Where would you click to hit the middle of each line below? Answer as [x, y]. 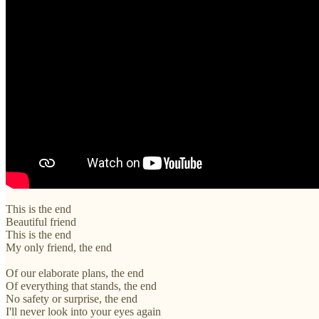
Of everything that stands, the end [81, 286]
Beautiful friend [41, 221]
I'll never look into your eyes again [83, 311]
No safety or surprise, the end [72, 298]
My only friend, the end [59, 247]
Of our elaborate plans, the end [75, 273]
